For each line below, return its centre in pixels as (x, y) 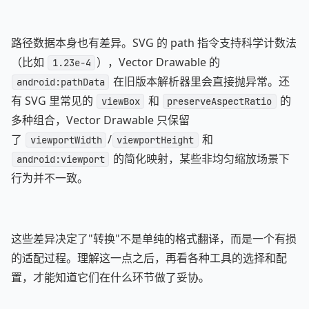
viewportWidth (66, 140)
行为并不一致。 (50, 178)
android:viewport (60, 159)
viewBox (120, 101)
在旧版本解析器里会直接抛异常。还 (200, 81)
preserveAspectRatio (220, 101)
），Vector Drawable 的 (158, 62)
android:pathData (60, 82)
